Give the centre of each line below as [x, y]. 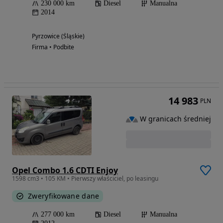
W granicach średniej [175, 119]
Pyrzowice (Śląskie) [58, 36]
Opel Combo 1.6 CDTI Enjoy [65, 170]
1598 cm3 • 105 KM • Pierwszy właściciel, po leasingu [85, 178]
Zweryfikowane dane [64, 196]
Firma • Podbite [53, 47]
